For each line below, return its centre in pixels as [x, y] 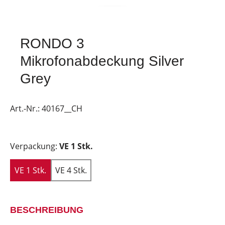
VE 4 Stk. [71, 170]
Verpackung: [35, 146]
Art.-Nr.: [26, 108]
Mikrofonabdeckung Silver [102, 61]
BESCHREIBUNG [47, 210]
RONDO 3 [52, 43]
